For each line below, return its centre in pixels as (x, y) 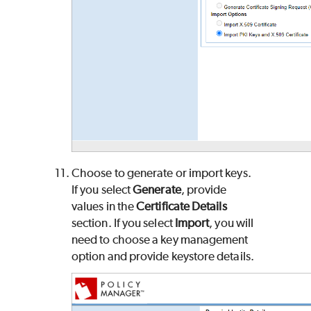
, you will (232, 223)
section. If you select (123, 223)
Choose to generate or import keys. (161, 173)
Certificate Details (182, 207)
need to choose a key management (160, 240)
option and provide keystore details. (163, 257)
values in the (104, 207)
